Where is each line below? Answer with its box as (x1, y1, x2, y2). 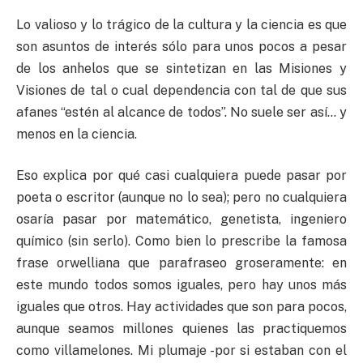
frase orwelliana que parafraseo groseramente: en (16, 255, 347, 271)
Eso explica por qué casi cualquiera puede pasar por (16, 168, 347, 184)
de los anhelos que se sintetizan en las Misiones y (16, 60, 347, 76)
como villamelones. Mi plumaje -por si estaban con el (16, 343, 347, 359)
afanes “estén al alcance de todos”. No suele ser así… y (16, 104, 347, 120)
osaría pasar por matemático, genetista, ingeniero (16, 211, 347, 228)
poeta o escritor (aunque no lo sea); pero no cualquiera (16, 190, 347, 206)
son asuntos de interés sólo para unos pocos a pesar (16, 38, 347, 54)
